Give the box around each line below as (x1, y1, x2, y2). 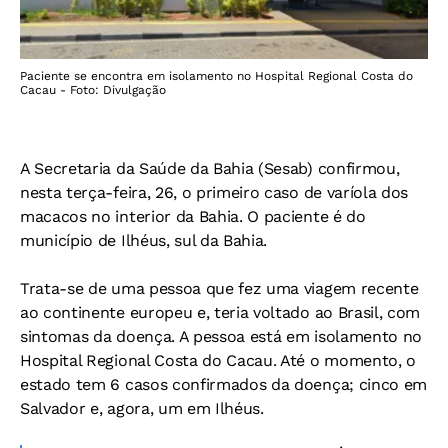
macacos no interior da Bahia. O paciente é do (20, 207, 366, 227)
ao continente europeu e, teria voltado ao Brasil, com (20, 303, 421, 323)
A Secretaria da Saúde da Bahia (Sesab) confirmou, (20, 159, 400, 179)
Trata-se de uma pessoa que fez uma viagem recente (20, 279, 419, 299)
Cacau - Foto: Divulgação (20, 83, 166, 98)
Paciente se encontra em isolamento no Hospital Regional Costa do (20, 69, 413, 84)
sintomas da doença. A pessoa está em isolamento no (20, 327, 422, 347)
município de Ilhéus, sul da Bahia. (20, 231, 268, 251)
